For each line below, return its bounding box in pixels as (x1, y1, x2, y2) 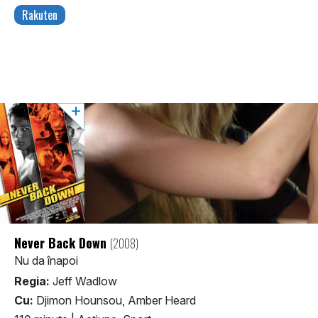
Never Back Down (14, 234, 110, 253)
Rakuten (22, 6, 57, 24)
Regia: (14, 274, 50, 289)
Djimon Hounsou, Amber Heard (33, 293, 196, 308)
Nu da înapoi (14, 253, 78, 268)
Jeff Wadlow (50, 274, 117, 289)
